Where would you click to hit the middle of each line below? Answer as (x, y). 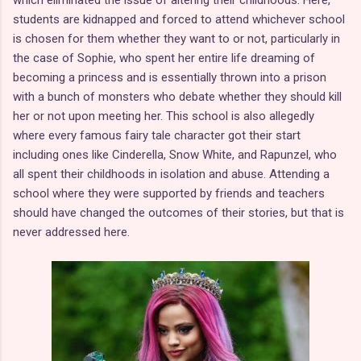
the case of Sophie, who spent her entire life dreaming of (164, 58)
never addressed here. (71, 232)
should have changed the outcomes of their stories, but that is (178, 212)
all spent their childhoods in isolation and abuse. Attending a (171, 174)
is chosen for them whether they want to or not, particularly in (176, 38)
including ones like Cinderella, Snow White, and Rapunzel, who (175, 154)
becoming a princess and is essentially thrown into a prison (170, 77)
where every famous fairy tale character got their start (157, 135)
